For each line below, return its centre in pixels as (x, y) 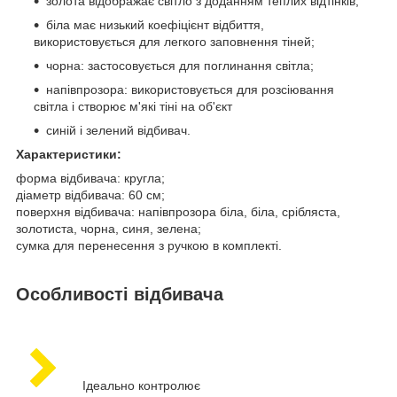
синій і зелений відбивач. (118, 130)
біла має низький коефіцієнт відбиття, (155, 24)
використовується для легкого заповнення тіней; (174, 41)
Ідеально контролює (141, 386)
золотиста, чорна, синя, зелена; (109, 228)
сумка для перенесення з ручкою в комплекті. (149, 245)
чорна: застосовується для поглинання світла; (180, 65)
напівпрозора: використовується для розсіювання (190, 89)
